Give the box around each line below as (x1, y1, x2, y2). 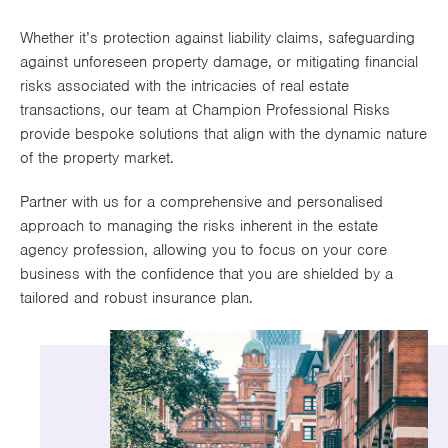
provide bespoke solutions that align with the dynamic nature (20, 124, 427, 145)
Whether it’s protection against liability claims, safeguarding (20, 28, 415, 49)
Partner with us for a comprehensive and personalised (20, 192, 383, 213)
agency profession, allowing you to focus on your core (20, 240, 387, 261)
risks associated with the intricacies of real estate (20, 76, 349, 97)
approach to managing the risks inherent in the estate (20, 216, 378, 237)
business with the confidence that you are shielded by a (20, 264, 393, 285)
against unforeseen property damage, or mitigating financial (20, 52, 418, 73)
